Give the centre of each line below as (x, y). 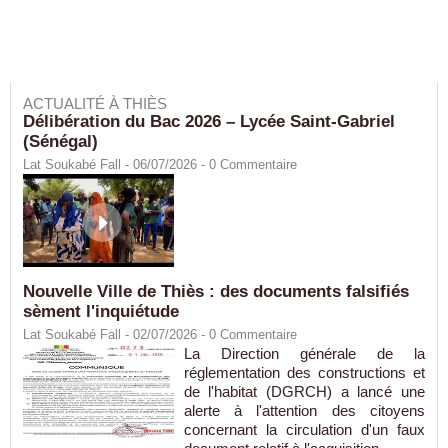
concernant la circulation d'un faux (304, 430)
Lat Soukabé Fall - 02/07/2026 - (116, 335)
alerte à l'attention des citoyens (304, 411)
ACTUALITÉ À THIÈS (95, 103)
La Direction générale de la (304, 354)
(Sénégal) (60, 141)
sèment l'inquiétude (101, 312)
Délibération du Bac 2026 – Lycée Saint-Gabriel (209, 121)
